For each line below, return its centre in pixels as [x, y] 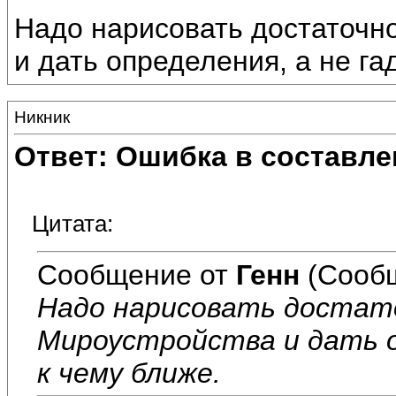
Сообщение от [137, 274]
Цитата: [72, 224]
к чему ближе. [129, 373]
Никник [42, 117]
